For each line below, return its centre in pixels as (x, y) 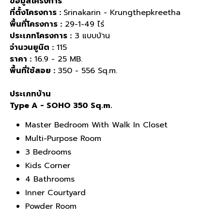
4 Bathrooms (50, 179)
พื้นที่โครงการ (34, 24)
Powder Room (51, 206)
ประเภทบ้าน (30, 94)
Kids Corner (48, 166)
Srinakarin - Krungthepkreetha (122, 13)
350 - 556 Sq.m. (87, 71)
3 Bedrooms (48, 152)
